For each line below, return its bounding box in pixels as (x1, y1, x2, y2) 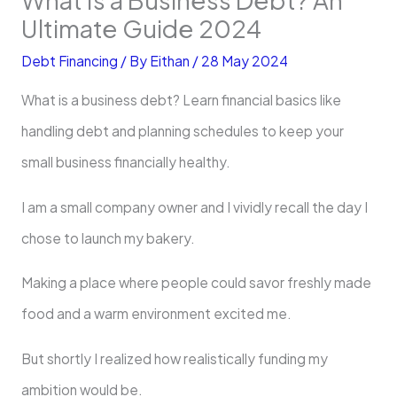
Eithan (149, 51, 192, 69)
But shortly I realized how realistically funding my (20, 349, 328, 367)
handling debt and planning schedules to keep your (20, 122, 344, 140)
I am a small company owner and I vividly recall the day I (20, 198, 368, 215)
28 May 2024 (200, 51, 288, 69)
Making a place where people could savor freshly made (20, 274, 371, 292)
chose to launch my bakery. (20, 229, 195, 246)
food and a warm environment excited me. (20, 305, 292, 323)
